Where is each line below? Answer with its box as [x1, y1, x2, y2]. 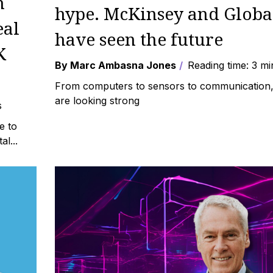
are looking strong [55, 94, 140, 107]
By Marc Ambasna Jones [55, 59, 177, 71]
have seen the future [55, 27, 224, 51]
